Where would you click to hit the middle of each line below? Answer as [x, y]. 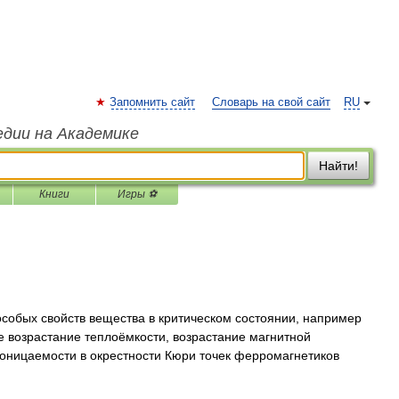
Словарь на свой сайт [271, 102]
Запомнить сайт [152, 102]
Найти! [338, 166]
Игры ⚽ [137, 194]
